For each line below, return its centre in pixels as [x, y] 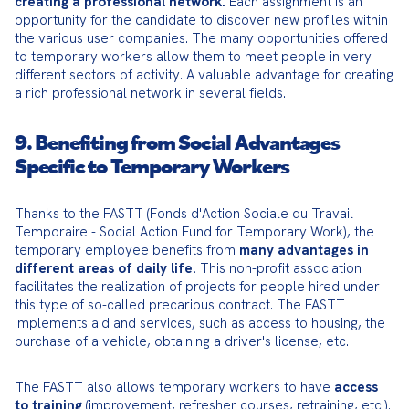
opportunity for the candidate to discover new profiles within [201, 20]
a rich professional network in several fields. [150, 93]
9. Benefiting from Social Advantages [177, 142]
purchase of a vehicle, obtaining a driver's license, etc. [182, 341]
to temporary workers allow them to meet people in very [193, 57]
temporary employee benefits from [127, 250]
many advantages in [304, 250]
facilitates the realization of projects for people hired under [197, 287]
